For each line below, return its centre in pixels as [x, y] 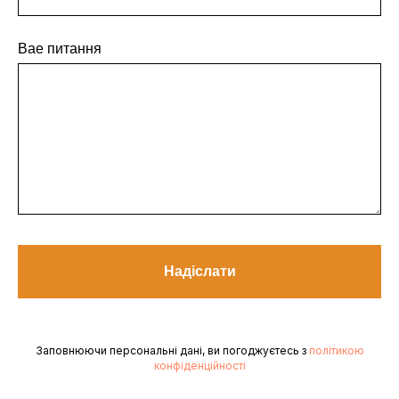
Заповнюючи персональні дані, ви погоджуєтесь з [172, 350]
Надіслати [199, 271]
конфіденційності [199, 365]
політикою [336, 350]
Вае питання [60, 49]
